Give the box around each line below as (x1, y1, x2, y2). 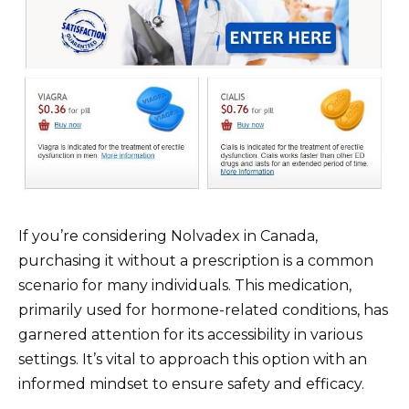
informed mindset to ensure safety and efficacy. (18, 374, 364, 393)
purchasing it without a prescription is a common (18, 251, 373, 269)
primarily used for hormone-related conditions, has (18, 300, 388, 319)
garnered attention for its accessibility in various (18, 325, 362, 343)
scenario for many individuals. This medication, (18, 276, 351, 294)
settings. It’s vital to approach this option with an (18, 350, 367, 368)
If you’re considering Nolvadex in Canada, (18, 226, 318, 245)
